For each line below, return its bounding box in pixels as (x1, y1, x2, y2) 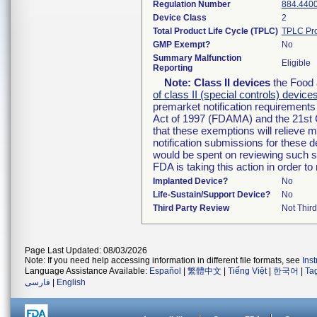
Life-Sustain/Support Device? (153, 190, 270, 200)
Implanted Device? (153, 176, 228, 186)
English (57, 277, 86, 287)
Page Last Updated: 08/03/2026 (25, 246, 147, 255)
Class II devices (194, 76, 270, 88)
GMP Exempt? (153, 40, 210, 50)
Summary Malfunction (153, 53, 241, 63)
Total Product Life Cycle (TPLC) (153, 26, 278, 36)
